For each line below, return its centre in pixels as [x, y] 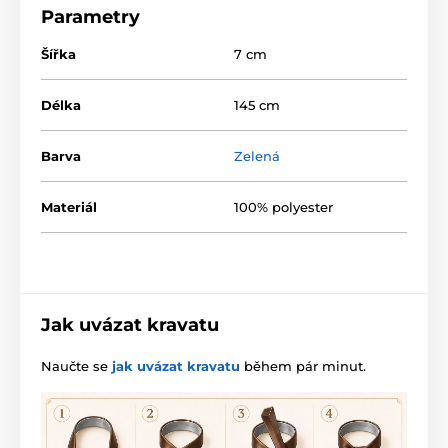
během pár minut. [303, 365]
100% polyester [283, 206]
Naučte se [76, 365]
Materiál [69, 206]
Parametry [90, 16]
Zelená [257, 155]
